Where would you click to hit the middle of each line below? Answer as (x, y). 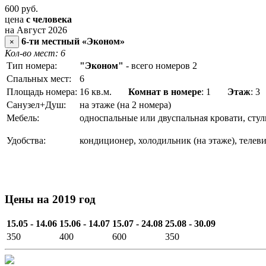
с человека (49, 19)
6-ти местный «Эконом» (73, 41)
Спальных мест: (39, 78)
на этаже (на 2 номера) (126, 104)
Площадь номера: (42, 91)
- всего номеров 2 (161, 65)
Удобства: (26, 140)
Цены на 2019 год (50, 199)
